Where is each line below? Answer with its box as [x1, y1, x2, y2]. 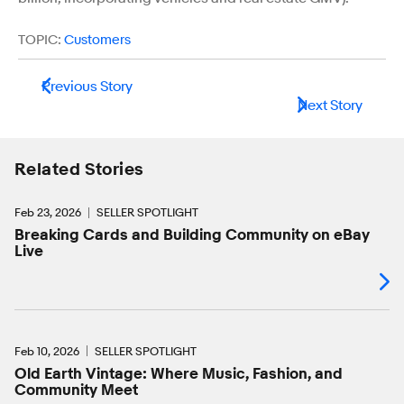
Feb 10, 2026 [14, 343, 79, 358]
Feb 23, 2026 [14, 204, 81, 219]
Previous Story [41, 78, 133, 96]
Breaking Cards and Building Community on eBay [14, 225, 370, 244]
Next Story [298, 96, 363, 115]
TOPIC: [18, 31, 61, 49]
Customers [64, 31, 131, 49]
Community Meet [14, 380, 138, 399]
